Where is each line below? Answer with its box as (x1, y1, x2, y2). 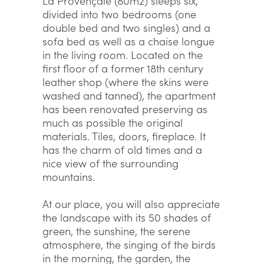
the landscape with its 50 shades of (42, 210, 211, 225)
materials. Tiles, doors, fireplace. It (42, 128, 206, 143)
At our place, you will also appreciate (42, 196, 220, 211)
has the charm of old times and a (42, 142, 202, 157)
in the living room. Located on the (42, 47, 203, 62)
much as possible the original (42, 115, 183, 130)
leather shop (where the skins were (42, 74, 209, 89)
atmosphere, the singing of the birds (42, 237, 216, 252)
